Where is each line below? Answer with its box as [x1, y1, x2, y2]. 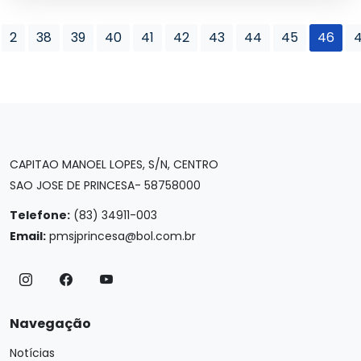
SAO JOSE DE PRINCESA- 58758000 [10, 177, 201, 193]
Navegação [10, 314, 91, 333]
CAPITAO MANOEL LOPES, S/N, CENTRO [10, 156, 218, 172]
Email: [10, 228, 46, 244]
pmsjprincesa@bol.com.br [49, 228, 196, 244]
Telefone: [10, 207, 70, 223]
